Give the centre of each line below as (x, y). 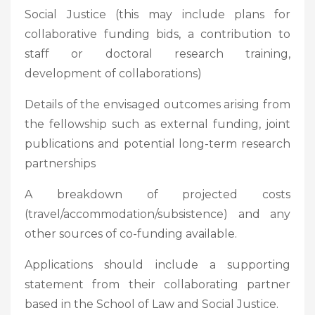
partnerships (60, 163)
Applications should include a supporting (157, 264)
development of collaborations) (113, 73)
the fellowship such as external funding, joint (157, 124)
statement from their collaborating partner (157, 284)
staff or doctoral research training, (157, 53)
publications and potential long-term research (157, 143)
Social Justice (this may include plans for (157, 14)
